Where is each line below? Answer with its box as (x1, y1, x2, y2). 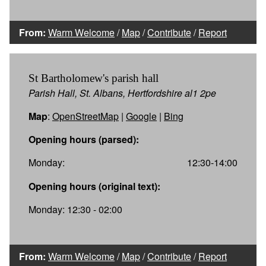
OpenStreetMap (52, 109, 119, 123)
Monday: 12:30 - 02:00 (28, 202, 122, 216)
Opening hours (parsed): (28, 132, 139, 146)
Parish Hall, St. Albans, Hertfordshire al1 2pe (28, 85, 216, 100)
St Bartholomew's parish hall (28, 71, 159, 84)
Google (126, 109, 157, 123)
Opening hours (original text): (28, 179, 160, 193)
